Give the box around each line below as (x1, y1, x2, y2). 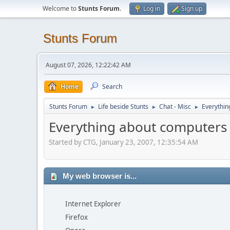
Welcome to (43, 4, 78, 13)
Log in (143, 4, 160, 13)
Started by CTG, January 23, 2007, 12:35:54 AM (49, 137, 198, 147)
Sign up (181, 4, 202, 13)
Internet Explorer (65, 199, 121, 208)
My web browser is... (61, 171, 137, 180)
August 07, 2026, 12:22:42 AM (46, 61, 131, 69)
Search (102, 82, 122, 91)
